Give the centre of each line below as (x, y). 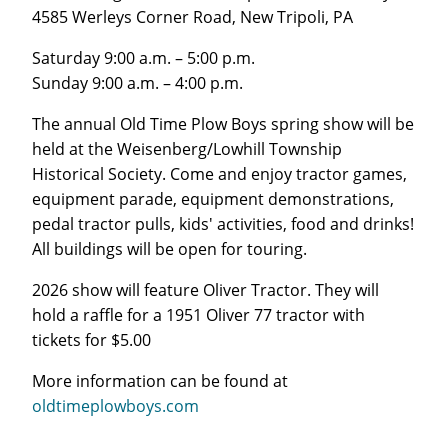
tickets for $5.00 (91, 339)
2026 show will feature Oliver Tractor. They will (205, 289)
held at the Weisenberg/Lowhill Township (187, 148)
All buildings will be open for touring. (169, 248)
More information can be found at (160, 380)
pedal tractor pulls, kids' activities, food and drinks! (223, 223)
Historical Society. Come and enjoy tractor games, (219, 173)
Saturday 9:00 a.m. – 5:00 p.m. (143, 57)
